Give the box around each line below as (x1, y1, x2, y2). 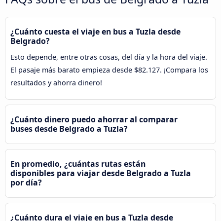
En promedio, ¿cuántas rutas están (10, 158, 146, 170)
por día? (10, 177, 42, 188)
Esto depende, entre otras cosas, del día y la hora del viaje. (10, 52, 207, 62)
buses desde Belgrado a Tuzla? (10, 123, 128, 135)
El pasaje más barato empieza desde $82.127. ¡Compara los (10, 65, 208, 75)
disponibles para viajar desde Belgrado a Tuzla (10, 168, 191, 179)
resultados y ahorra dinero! (10, 78, 102, 88)
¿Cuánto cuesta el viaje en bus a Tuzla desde (10, 26, 181, 37)
